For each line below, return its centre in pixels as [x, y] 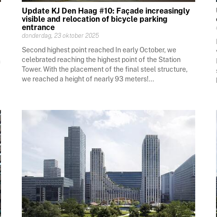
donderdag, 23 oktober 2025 [61, 36]
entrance [39, 28]
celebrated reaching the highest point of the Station [101, 60]
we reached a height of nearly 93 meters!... [88, 79]
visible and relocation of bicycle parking [95, 19]
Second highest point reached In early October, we [99, 50]
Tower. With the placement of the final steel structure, [105, 70]
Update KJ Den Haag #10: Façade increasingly [106, 11]
